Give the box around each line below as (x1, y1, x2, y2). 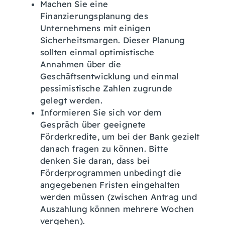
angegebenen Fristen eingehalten (40, 180, 180, 190)
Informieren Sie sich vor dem (40, 107, 162, 118)
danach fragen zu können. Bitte (40, 144, 168, 154)
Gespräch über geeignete (40, 120, 146, 130)
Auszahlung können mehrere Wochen (40, 204, 194, 214)
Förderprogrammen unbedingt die (40, 168, 181, 178)
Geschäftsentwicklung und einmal (40, 71, 179, 81)
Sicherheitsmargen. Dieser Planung (40, 35, 185, 45)
